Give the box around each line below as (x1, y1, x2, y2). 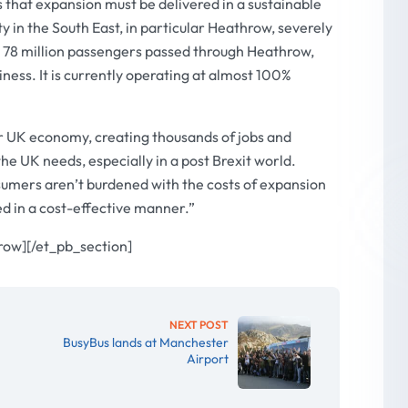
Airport (187, 351, 229, 367)
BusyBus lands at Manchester (63, 334, 229, 351)
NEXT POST (169, 318, 229, 331)
